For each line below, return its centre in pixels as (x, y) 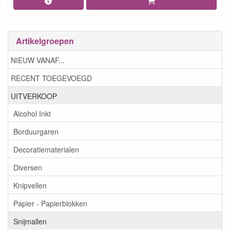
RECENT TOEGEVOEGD (51, 78)
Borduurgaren (36, 131)
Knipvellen (30, 185)
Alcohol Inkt (32, 113)
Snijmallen (30, 221)
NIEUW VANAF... (38, 60)
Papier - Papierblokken (50, 203)
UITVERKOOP (34, 96)
